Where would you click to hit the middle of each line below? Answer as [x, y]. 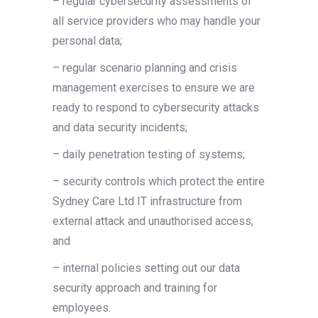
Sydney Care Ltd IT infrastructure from [147, 201]
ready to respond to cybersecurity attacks [156, 108]
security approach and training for [135, 288]
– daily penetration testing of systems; [149, 154]
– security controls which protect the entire [159, 181]
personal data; [87, 41]
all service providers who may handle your [157, 21]
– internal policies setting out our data [146, 268]
